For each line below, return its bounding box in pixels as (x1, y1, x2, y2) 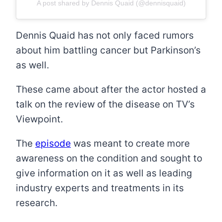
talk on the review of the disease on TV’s (16, 99, 195, 111)
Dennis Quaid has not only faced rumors (16, 30, 194, 42)
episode (35, 138, 71, 150)
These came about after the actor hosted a (16, 84, 206, 96)
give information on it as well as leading (16, 167, 192, 179)
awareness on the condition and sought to (16, 153, 202, 165)
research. (16, 197, 57, 209)
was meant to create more (71, 138, 190, 150)
